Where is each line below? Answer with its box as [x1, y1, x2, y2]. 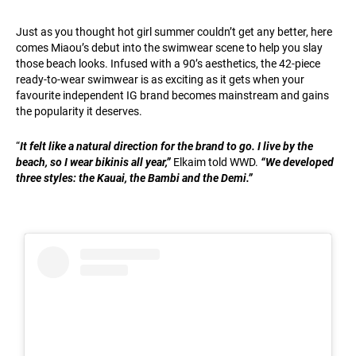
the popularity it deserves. [16, 105, 142, 118]
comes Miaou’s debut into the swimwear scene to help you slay [16, 41, 323, 54]
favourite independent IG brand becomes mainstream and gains [16, 89, 329, 102]
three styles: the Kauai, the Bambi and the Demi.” [16, 172, 253, 184]
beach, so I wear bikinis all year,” [16, 156, 171, 168]
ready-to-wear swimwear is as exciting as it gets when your [16, 73, 304, 86]
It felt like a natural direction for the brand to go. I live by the [20, 140, 313, 153]
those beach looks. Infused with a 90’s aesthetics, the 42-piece [16, 57, 320, 70]
